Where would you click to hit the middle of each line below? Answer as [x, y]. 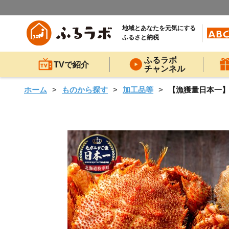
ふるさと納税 [141, 38]
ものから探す [85, 90]
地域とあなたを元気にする [159, 28]
